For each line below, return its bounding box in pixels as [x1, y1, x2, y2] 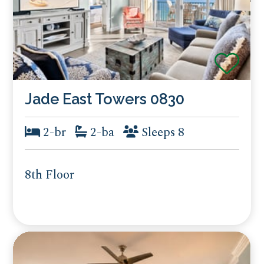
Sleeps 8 [138, 123, 185, 143]
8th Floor [25, 166, 75, 185]
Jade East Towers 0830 [25, 90, 185, 108]
